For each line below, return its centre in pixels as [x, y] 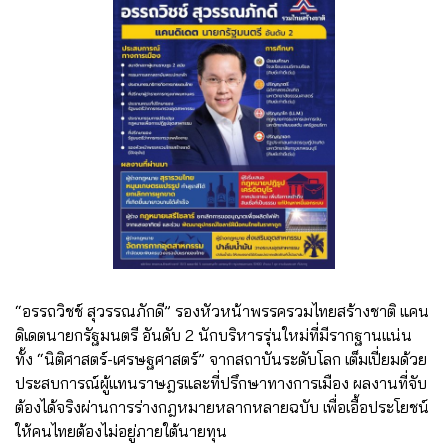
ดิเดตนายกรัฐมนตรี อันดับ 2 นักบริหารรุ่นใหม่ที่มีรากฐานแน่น [213, 334]
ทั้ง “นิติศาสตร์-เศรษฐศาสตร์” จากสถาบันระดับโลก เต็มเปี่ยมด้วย [221, 358]
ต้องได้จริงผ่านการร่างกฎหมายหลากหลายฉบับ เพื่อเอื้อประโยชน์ [222, 406]
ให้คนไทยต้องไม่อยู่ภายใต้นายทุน [121, 430]
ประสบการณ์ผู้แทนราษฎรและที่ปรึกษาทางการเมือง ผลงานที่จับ [221, 382]
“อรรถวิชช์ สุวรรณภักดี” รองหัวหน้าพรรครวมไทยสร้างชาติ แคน [222, 310]
